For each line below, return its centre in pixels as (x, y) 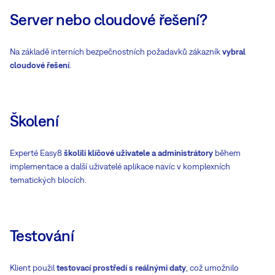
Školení (34, 120)
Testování (42, 235)
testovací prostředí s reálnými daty (121, 267)
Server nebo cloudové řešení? (109, 19)
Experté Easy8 (37, 153)
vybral (234, 51)
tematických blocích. (48, 180)
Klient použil (33, 267)
